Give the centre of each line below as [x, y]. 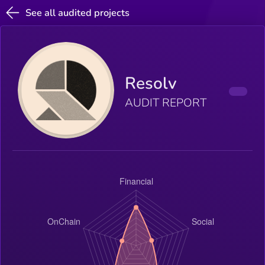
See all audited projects [78, 13]
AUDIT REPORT [166, 103]
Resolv [151, 84]
